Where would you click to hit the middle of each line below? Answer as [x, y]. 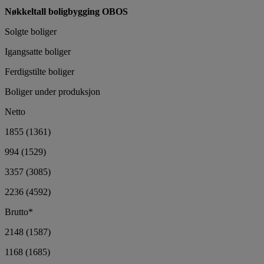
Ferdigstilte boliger [39, 71]
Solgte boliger [31, 31]
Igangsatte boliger [38, 51]
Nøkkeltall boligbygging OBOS [66, 11]
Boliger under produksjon [52, 91]
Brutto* [19, 212]
